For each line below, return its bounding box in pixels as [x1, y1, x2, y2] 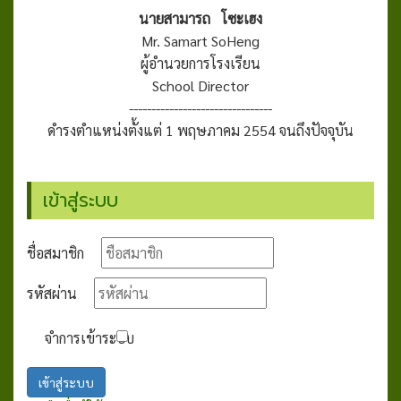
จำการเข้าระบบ [45, 328, 134, 348]
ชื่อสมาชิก [27, 243, 84, 263]
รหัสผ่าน [27, 284, 77, 303]
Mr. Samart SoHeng [141, 31, 260, 51]
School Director [152, 76, 249, 96]
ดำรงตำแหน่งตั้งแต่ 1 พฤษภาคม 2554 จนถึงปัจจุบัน [47, 121, 354, 141]
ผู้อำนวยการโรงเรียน [141, 54, 260, 73]
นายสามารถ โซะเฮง [139, 9, 262, 29]
